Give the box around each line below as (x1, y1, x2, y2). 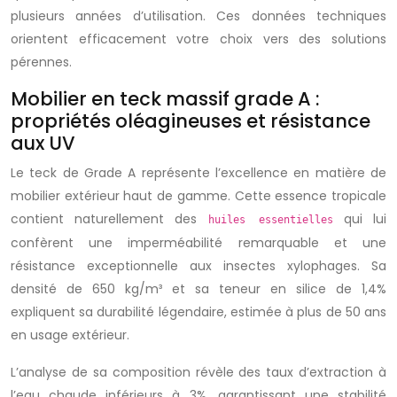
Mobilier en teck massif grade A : (11, 86, 320, 112)
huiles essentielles (207, 214, 333, 226)
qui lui (332, 210, 387, 228)
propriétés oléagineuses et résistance (11, 108, 370, 134)
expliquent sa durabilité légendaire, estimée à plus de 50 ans (11, 303, 386, 321)
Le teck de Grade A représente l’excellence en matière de (11, 164, 386, 182)
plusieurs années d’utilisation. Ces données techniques (11, 7, 386, 25)
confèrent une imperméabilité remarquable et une (11, 234, 386, 252)
